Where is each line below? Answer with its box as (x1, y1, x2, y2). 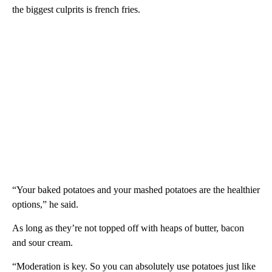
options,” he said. (12, 199, 78, 209)
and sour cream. (12, 237, 73, 248)
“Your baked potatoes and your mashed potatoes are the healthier (12, 184, 260, 195)
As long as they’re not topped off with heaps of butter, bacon (12, 222, 244, 233)
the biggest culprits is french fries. (12, 4, 140, 15)
